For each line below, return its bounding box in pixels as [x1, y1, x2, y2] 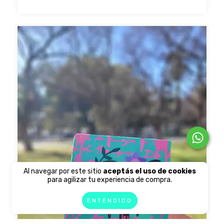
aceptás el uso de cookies [103, 167, 196, 175]
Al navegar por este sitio [23, 167, 103, 175]
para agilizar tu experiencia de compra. [47, 175, 172, 184]
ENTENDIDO [87, 197, 133, 204]
